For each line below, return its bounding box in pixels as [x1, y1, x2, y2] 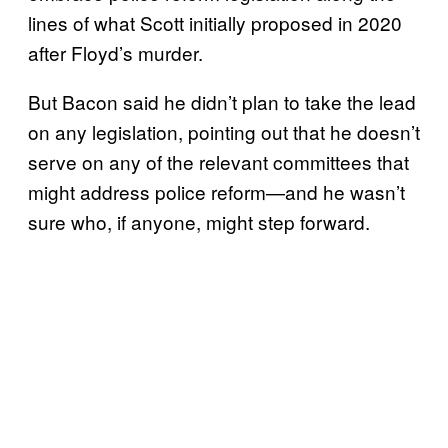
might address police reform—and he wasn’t [28, 177, 405, 205]
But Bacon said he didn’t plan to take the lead [28, 87, 416, 115]
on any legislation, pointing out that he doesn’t [28, 117, 420, 145]
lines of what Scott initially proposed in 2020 [28, 8, 402, 36]
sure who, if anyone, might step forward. [28, 207, 370, 235]
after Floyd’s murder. [28, 38, 203, 66]
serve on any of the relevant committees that [28, 147, 409, 175]
